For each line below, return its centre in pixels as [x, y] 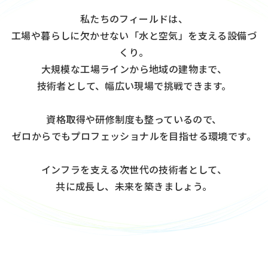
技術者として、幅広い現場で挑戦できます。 [134, 85]
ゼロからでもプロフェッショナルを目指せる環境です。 [134, 135]
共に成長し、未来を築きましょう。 [134, 186]
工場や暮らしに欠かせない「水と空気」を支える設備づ [134, 35]
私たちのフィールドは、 [134, 18]
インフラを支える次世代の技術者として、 [134, 169]
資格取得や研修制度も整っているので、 [134, 119]
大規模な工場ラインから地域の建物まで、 [134, 68]
